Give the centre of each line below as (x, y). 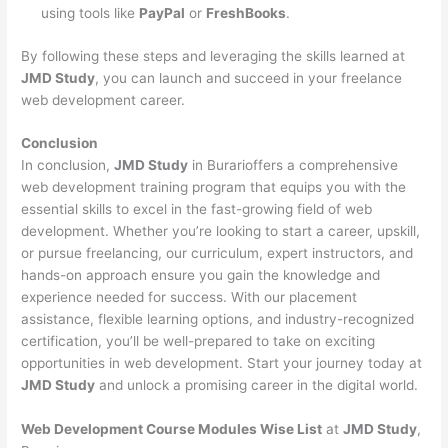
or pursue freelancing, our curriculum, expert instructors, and (217, 253)
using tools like (90, 13)
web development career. (103, 99)
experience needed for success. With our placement (189, 297)
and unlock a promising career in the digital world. (257, 385)
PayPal (162, 13)
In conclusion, (68, 165)
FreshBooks (246, 13)
